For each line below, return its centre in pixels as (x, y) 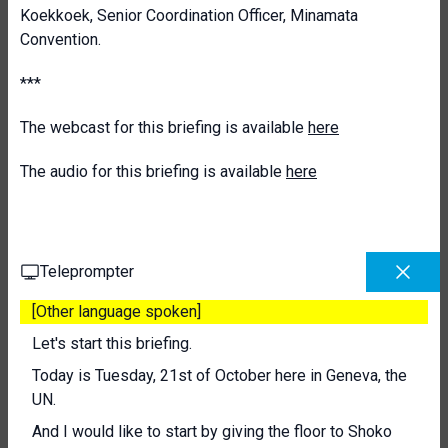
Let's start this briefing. (112, 343)
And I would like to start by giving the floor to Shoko (212, 431)
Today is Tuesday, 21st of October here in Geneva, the (219, 375)
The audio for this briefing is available (153, 171)
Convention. (60, 39)
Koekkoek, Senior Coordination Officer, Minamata (189, 15)
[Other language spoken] (116, 311)
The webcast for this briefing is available (164, 127)
